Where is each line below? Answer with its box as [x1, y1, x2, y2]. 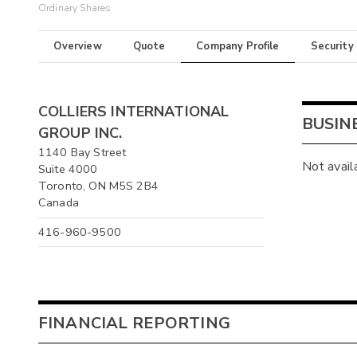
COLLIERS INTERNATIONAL [38, 102, 229, 122]
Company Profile [196, 39, 280, 54]
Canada [38, 194, 79, 211]
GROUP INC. [38, 124, 123, 143]
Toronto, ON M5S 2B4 [38, 178, 159, 194]
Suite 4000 [38, 161, 98, 178]
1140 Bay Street [38, 144, 127, 161]
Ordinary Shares [38, 2, 112, 15]
